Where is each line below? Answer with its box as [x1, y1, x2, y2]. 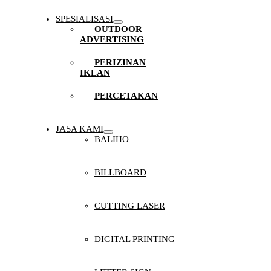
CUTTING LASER [94, 201, 165, 211]
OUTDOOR [94, 24, 142, 34]
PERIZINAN [94, 57, 146, 67]
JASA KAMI [55, 124, 103, 134]
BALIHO [94, 134, 129, 144]
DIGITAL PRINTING [94, 234, 175, 244]
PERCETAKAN [94, 91, 158, 100]
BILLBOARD [94, 168, 146, 177]
